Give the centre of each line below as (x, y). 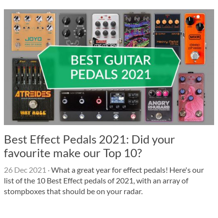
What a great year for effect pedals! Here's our (127, 170)
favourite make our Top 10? (73, 153)
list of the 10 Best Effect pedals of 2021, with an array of (96, 180)
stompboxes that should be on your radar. (73, 191)
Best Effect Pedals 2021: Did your (90, 139)
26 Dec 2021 (25, 170)
